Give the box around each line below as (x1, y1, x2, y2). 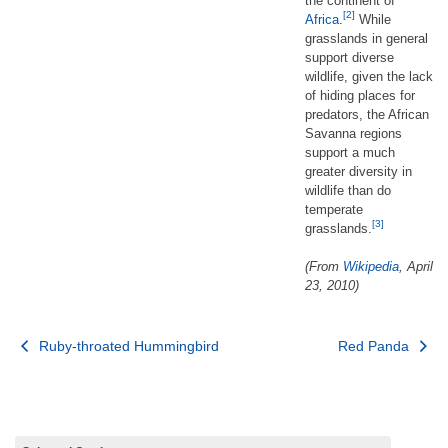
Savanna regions (305, 125, 402, 141)
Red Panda (338, 337, 414, 354)
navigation (14, 363, 141, 395)
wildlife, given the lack (305, 68, 433, 84)
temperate (305, 201, 363, 217)
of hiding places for (305, 87, 415, 103)
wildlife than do (305, 182, 391, 198)
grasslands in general (305, 30, 428, 46)
